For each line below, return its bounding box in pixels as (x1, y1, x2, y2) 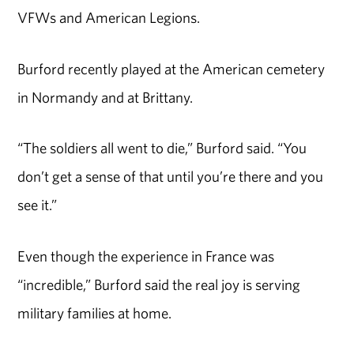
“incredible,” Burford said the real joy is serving (17, 275, 301, 295)
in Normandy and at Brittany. (17, 87, 194, 107)
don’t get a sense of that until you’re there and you (17, 167, 324, 186)
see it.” (17, 195, 58, 215)
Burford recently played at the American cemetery (17, 58, 326, 78)
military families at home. (17, 303, 172, 323)
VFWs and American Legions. (17, 7, 201, 27)
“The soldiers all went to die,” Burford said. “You (17, 138, 307, 158)
